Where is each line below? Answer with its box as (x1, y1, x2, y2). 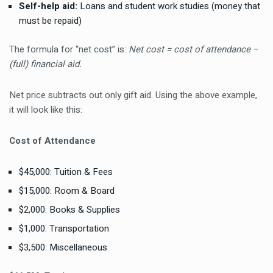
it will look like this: (9, 103, 82, 116)
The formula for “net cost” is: (9, 43, 129, 56)
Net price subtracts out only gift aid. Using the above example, (9, 88, 257, 102)
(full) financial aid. (9, 57, 82, 71)
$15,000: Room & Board (19, 184, 115, 197)
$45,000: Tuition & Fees (19, 165, 113, 179)
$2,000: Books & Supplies (19, 203, 120, 216)
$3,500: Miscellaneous (19, 241, 107, 254)
